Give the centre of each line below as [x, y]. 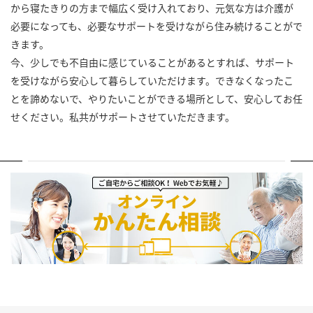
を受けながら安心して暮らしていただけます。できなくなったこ [152, 81]
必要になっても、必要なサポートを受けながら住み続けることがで [156, 26]
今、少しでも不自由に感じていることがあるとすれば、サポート [152, 63]
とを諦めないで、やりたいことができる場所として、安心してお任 [156, 99]
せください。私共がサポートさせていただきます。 [123, 117]
